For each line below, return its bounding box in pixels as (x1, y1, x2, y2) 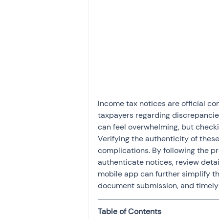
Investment (108, 2, 158, 14)
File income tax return (108, 41, 203, 53)
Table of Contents (98, 206, 161, 217)
